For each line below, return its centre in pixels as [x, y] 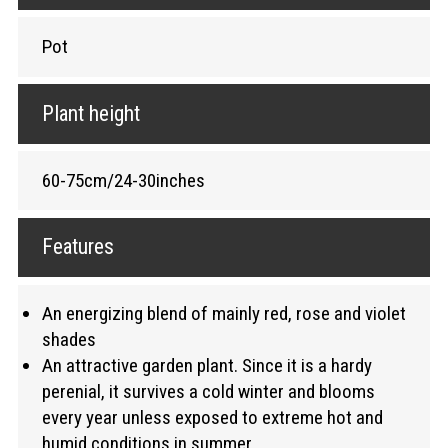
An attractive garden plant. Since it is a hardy [206, 366]
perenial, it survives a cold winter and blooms [208, 392]
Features [77, 247]
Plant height [90, 113]
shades [68, 340]
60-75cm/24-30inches [123, 180]
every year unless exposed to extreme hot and [212, 418]
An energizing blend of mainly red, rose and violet [223, 314]
